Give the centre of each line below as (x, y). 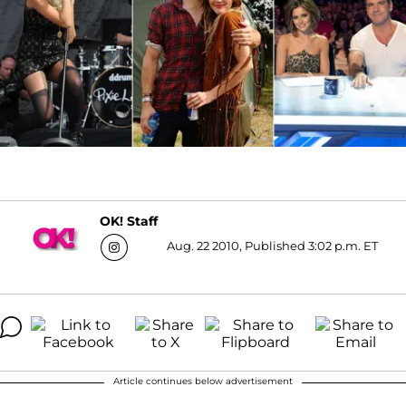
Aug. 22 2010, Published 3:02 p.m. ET (272, 245)
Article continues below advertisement (203, 381)
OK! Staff (129, 222)
